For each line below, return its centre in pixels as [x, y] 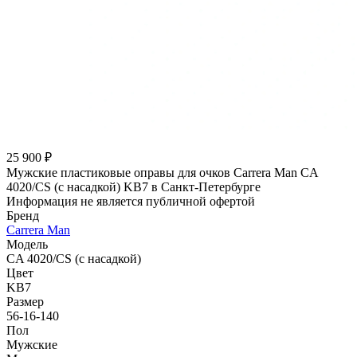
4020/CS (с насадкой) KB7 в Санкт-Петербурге [133, 186]
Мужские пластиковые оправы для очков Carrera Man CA [162, 172]
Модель [27, 244]
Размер [25, 301]
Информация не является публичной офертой [131, 201]
